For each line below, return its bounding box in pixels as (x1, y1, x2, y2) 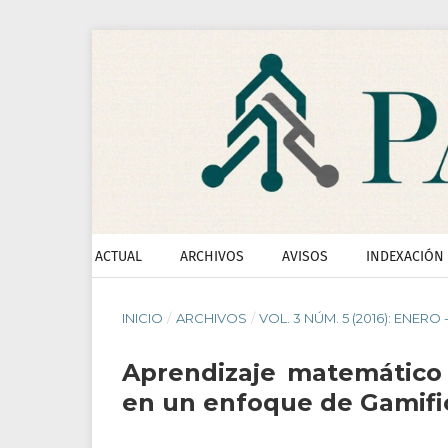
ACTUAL (95, 248, 142, 266)
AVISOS (282, 248, 328, 266)
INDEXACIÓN (366, 248, 444, 266)
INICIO (122, 310, 163, 327)
